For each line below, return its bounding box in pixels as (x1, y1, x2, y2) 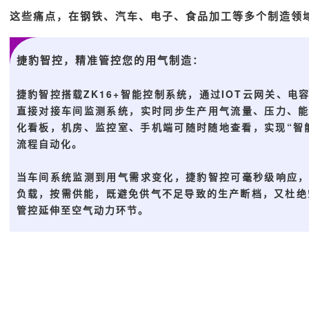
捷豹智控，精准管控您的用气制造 (16, 52, 192, 68)
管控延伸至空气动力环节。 (16, 202, 149, 217)
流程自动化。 (16, 136, 83, 150)
